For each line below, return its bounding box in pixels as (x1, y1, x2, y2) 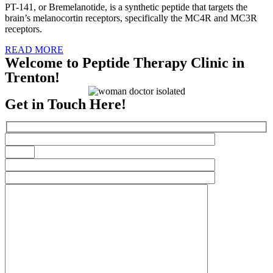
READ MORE (5, 44, 63, 55)
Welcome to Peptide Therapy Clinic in (5, 55, 244, 71)
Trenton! (5, 69, 60, 86)
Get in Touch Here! (5, 96, 126, 112)
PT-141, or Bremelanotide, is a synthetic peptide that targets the (5, 2, 247, 13)
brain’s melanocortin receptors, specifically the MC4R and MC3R (5, 13, 257, 24)
